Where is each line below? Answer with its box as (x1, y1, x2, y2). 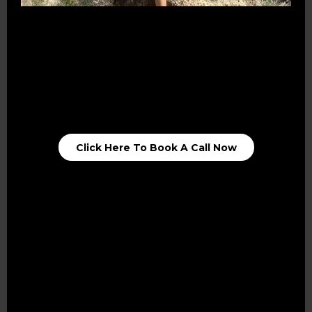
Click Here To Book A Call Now (75, 141, 237, 154)
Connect (14, 46, 76, 63)
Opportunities (14, 64, 116, 81)
